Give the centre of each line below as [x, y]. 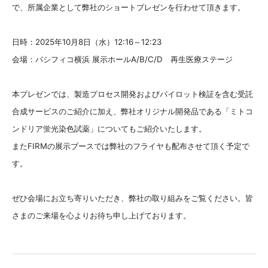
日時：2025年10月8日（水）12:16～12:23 [87, 42]
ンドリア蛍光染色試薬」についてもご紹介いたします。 [109, 129]
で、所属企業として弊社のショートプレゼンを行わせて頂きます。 [129, 7]
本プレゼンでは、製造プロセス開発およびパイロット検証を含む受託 [133, 94]
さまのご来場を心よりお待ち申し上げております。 [101, 215]
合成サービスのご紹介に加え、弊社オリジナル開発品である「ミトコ [133, 111]
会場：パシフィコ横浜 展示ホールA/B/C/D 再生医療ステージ [122, 59]
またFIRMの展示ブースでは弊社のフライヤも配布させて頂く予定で [131, 146]
